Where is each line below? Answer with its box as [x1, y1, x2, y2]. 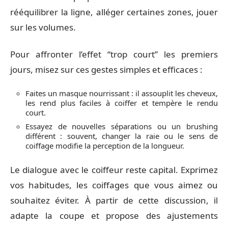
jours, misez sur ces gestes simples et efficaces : [10, 63, 203, 75]
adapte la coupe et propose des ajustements [10, 209, 218, 221]
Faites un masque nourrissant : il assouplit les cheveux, [25, 88, 218, 98]
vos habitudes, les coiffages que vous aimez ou [10, 179, 218, 191]
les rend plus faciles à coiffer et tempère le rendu [25, 98, 218, 108]
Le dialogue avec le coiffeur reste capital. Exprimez [10, 163, 218, 176]
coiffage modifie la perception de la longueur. [25, 140, 184, 151]
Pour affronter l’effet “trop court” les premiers [10, 48, 218, 60]
